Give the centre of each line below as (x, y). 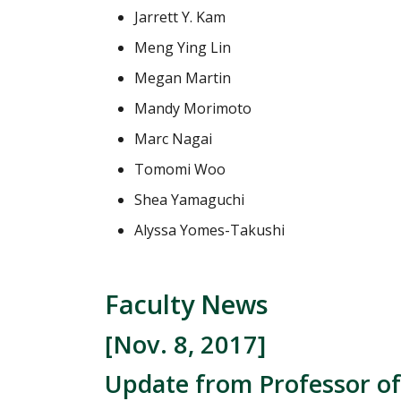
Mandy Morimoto (193, 108)
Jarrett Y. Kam (180, 17)
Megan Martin (183, 77)
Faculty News (187, 303)
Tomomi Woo (180, 169)
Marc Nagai (173, 138)
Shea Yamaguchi (189, 199)
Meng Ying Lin (183, 47)
